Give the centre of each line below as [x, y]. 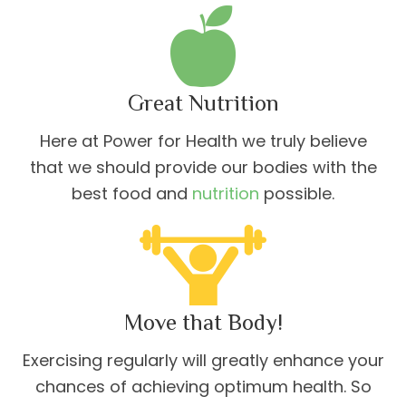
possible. [297, 193]
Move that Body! [203, 322]
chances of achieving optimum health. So [203, 386]
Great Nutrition [203, 102]
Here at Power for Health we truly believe [203, 140]
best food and [132, 193]
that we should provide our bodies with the [203, 167]
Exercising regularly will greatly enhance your [203, 360]
